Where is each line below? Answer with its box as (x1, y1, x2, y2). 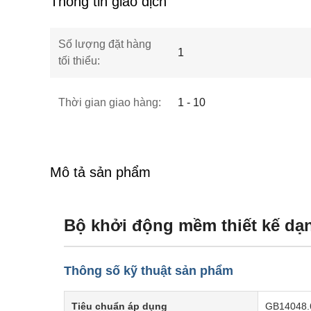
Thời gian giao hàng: (58, 96, 161, 108)
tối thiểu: (58, 55, 100, 67)
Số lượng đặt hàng (58, 38, 151, 50)
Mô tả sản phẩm (50, 165, 151, 180)
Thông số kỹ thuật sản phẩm (64, 264, 233, 278)
